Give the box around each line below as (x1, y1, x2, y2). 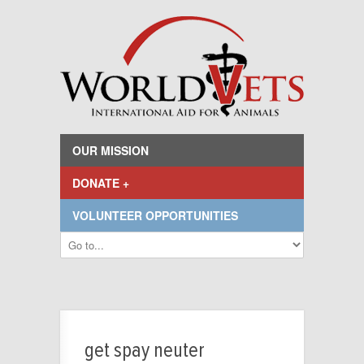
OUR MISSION (72, 142, 149, 158)
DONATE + (72, 175, 129, 191)
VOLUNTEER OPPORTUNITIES (72, 207, 238, 223)
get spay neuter (84, 340, 205, 361)
